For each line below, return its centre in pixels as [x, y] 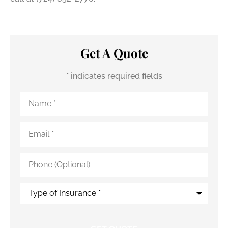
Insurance [38, 203]
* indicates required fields [114, 76]
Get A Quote [114, 53]
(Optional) [39, 164]
